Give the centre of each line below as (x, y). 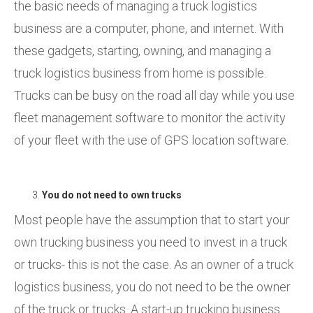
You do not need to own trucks (113, 195)
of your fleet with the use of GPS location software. (153, 140)
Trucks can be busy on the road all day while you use (154, 95)
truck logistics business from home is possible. (140, 73)
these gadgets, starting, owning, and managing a (143, 50)
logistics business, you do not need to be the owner (152, 286)
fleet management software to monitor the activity (150, 117)
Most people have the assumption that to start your (152, 219)
